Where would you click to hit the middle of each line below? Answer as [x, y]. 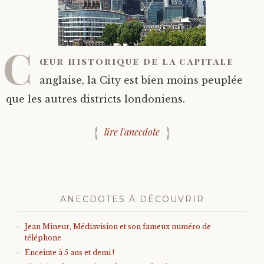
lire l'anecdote [132, 132]
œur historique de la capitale [137, 61]
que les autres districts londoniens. [95, 99]
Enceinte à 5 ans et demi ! [70, 253]
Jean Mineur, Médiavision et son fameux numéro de [118, 227]
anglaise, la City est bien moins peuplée [141, 80]
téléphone [43, 238]
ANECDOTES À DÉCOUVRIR [132, 199]
